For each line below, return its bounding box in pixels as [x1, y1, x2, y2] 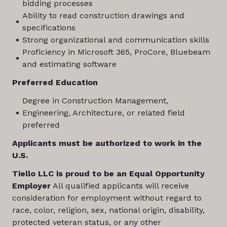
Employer [12, 181, 51, 191]
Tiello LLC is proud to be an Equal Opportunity [12, 169, 205, 178]
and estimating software [22, 59, 117, 69]
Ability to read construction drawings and [22, 11, 184, 20]
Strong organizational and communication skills [22, 35, 209, 45]
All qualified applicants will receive [50, 181, 189, 191]
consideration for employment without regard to [12, 193, 202, 203]
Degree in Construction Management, [22, 96, 168, 105]
